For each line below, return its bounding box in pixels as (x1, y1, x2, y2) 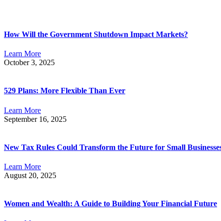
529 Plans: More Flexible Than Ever (4, 86, 125, 95)
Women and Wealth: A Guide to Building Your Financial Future (4, 199, 217, 208)
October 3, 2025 (4, 58, 55, 67)
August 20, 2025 (4, 171, 56, 180)
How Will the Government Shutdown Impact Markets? (4, 30, 188, 38)
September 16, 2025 (4, 114, 67, 123)
